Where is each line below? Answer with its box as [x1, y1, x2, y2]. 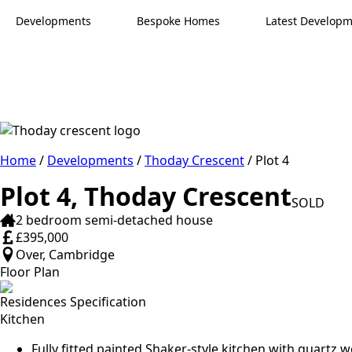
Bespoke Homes [137, 13, 220, 28]
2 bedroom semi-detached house [16, 211, 213, 229]
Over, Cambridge [16, 246, 115, 263]
